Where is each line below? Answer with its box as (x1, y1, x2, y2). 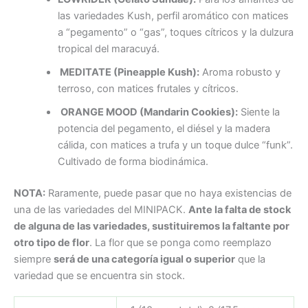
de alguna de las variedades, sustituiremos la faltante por (14, 220, 289, 233)
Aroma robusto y (199, 66, 280, 79)
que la (235, 253, 265, 266)
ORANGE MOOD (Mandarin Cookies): (60, 106, 238, 119)
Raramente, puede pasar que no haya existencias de (45, 187, 291, 200)
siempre (14, 253, 54, 266)
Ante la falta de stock (188, 203, 291, 217)
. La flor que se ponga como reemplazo (89, 236, 272, 250)
